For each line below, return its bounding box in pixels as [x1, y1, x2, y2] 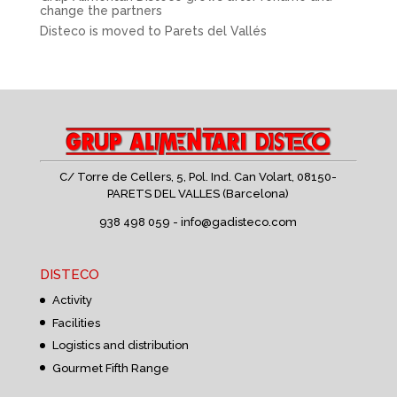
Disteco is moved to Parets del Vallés [39, 23, 267, 38]
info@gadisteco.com [181, 214, 298, 229]
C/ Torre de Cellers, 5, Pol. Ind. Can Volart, [59, 169, 298, 183]
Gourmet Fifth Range [51, 361, 169, 375]
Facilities [51, 315, 100, 330]
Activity [51, 293, 92, 307]
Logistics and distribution [51, 339, 189, 353]
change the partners [39, 3, 162, 18]
